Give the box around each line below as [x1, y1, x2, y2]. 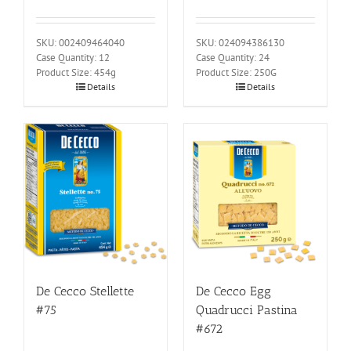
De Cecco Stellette [36, 284, 134, 299]
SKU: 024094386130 [196, 36, 284, 50]
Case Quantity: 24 [196, 51, 270, 65]
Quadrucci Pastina [196, 302, 298, 318]
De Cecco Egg [196, 284, 271, 299]
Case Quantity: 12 [36, 51, 110, 65]
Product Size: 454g [36, 66, 116, 80]
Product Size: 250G [196, 66, 277, 80]
